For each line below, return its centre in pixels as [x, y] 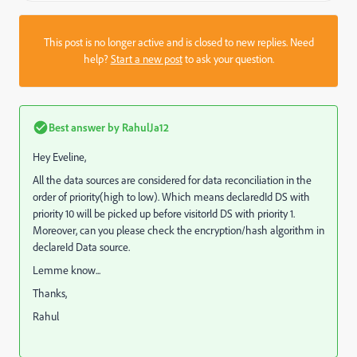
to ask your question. [228, 59]
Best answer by [84, 127]
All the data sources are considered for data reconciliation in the [172, 180]
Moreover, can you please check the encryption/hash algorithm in [178, 230]
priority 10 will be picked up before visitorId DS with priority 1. [164, 213]
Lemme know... [67, 270]
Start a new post [146, 59]
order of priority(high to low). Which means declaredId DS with [171, 196]
